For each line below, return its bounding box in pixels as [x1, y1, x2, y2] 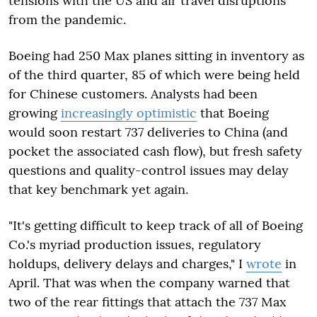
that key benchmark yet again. [8, 180, 192, 197]
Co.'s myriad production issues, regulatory [8, 236, 261, 253]
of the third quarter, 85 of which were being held [8, 66, 300, 83]
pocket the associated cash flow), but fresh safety [8, 142, 302, 159]
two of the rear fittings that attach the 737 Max [8, 293, 287, 310]
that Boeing [197, 104, 269, 121]
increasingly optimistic [61, 104, 197, 121]
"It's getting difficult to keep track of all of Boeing [8, 217, 303, 234]
